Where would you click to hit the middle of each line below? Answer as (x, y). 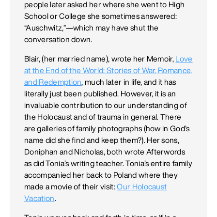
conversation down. (58, 39)
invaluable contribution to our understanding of (106, 105)
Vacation (39, 198)
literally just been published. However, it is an (100, 94)
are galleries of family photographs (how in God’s (107, 129)
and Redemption (53, 82)
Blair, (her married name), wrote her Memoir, (100, 59)
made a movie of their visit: (71, 187)
